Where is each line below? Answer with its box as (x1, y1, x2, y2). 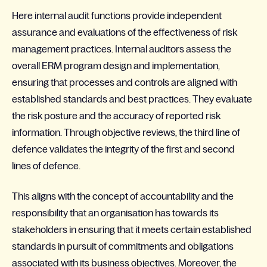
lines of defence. (12, 160, 80, 172)
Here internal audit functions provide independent (12, 10, 222, 21)
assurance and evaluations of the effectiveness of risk (12, 27, 237, 38)
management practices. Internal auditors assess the (12, 44, 231, 55)
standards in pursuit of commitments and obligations (12, 240, 234, 252)
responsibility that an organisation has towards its (12, 207, 219, 218)
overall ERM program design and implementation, (12, 60, 220, 72)
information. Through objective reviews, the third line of (12, 127, 240, 138)
